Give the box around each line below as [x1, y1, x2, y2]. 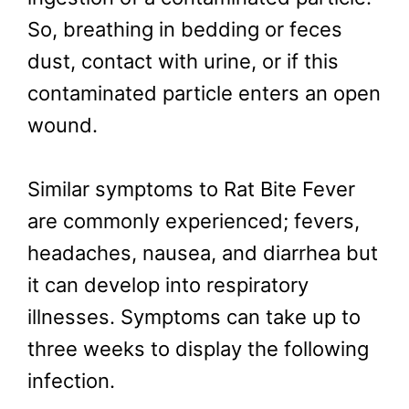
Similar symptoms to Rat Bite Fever [27, 177, 355, 202]
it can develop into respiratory [27, 273, 309, 298]
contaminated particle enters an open [27, 81, 381, 106]
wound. [27, 113, 98, 138]
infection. [27, 369, 115, 393]
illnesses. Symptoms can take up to [27, 305, 361, 330]
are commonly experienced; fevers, [27, 209, 360, 234]
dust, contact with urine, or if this [27, 49, 339, 74]
